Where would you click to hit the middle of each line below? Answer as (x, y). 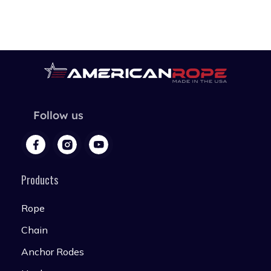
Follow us (58, 115)
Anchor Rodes (53, 252)
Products (40, 180)
